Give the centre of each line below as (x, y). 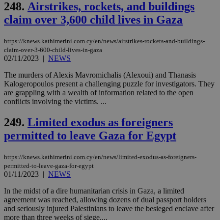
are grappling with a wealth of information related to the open (99, 92)
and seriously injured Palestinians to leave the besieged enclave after (109, 208)
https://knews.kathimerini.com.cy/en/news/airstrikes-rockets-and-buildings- (104, 41)
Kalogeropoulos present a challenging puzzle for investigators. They (109, 83)
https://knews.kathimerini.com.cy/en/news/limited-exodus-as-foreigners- (100, 157)
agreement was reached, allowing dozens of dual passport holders (105, 199)
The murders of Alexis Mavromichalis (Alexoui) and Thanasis (100, 75)
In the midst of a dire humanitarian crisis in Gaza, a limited (94, 191)
